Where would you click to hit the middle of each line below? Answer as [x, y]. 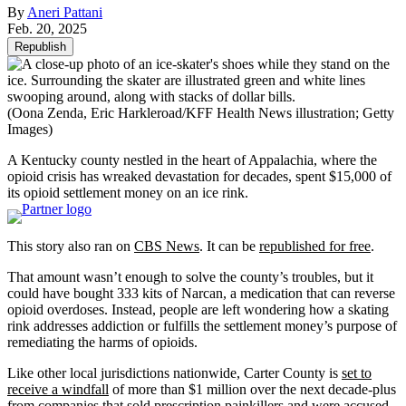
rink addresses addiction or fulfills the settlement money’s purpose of [202, 325]
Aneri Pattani [65, 12]
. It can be [229, 246]
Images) [30, 129]
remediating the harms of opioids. [102, 342]
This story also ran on [71, 246]
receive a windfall [58, 389]
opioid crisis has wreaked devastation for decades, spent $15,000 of [199, 176]
